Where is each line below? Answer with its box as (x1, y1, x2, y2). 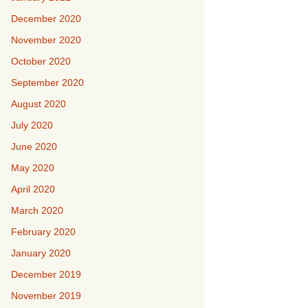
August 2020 (11, 98, 66, 109)
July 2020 (11, 120, 53, 131)
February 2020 (11, 226, 76, 237)
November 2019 (11, 290, 81, 301)
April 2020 (11, 184, 55, 195)
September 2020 (11, 77, 84, 88)
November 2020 (11, 34, 81, 45)
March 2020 (11, 205, 63, 216)
